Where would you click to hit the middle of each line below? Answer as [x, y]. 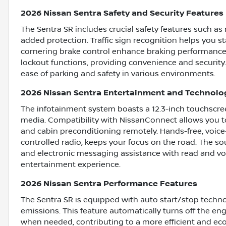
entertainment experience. [71, 165]
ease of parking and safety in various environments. [118, 74]
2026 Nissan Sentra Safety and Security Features [122, 14]
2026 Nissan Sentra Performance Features [109, 184]
